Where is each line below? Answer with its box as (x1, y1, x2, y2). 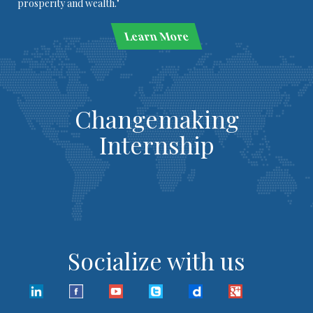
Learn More (122, 29, 191, 43)
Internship (99, 129, 214, 161)
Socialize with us (68, 245, 245, 277)
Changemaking (74, 103, 239, 135)
